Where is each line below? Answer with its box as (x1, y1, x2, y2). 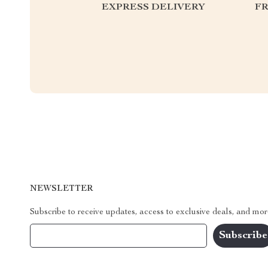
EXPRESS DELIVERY (102, 2, 205, 13)
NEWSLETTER (30, 184, 93, 193)
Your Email (42, 231, 83, 240)
